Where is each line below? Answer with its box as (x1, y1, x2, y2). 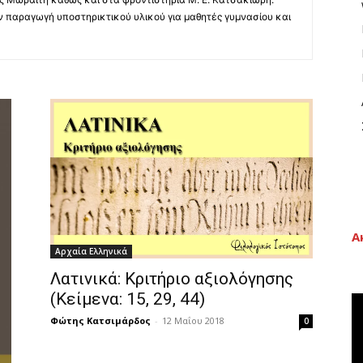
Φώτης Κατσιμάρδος (50, 314, 151, 327)
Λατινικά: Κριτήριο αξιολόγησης (50, 269, 293, 289)
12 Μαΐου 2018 (162, 314, 224, 327)
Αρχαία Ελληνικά (55, 246, 127, 258)
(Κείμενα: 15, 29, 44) (50, 289, 205, 310)
